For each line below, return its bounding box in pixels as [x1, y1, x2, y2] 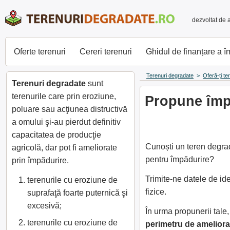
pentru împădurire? [145, 155, 214, 164]
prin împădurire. [12, 156, 69, 165]
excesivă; [27, 201, 62, 210]
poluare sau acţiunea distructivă [12, 105, 127, 113]
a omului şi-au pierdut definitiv [12, 118, 121, 126]
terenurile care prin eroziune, [12, 92, 116, 101]
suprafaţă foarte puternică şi [27, 188, 128, 197]
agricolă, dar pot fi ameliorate [12, 143, 117, 152]
